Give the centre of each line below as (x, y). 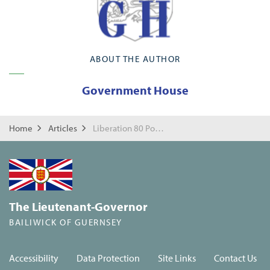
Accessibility (34, 258)
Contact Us (236, 258)
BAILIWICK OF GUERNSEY (66, 222)
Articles (63, 128)
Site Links (177, 258)
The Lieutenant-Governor (78, 207)
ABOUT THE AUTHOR (135, 59)
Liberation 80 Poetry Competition (159, 128)
